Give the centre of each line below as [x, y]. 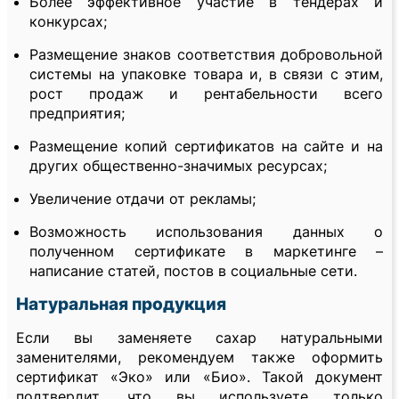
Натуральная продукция [121, 305]
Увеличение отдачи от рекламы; [142, 199]
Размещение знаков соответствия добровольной [206, 55]
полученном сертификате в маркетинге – [206, 252]
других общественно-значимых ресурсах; [178, 166]
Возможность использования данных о [206, 232]
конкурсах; [68, 22]
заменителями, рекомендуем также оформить [199, 358]
